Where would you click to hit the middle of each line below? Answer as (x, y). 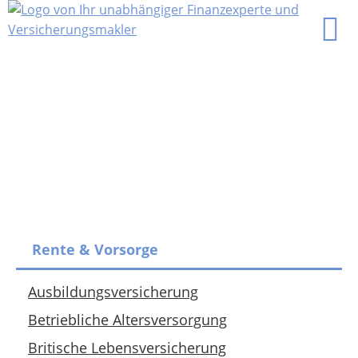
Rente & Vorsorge (95, 249)
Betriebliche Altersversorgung (127, 320)
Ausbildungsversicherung (113, 292)
